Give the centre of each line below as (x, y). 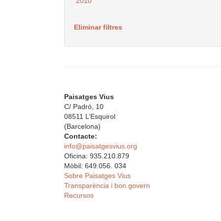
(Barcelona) (82, 127)
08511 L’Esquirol (90, 117)
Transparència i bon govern (107, 186)
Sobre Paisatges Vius (97, 176)
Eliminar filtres (98, 27)
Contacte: (81, 136)
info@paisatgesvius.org (101, 146)
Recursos (79, 196)
